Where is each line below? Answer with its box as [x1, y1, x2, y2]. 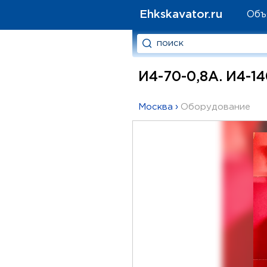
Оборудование [181, 103, 250, 111]
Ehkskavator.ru [139, 10, 222, 20]
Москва [138, 103, 173, 111]
